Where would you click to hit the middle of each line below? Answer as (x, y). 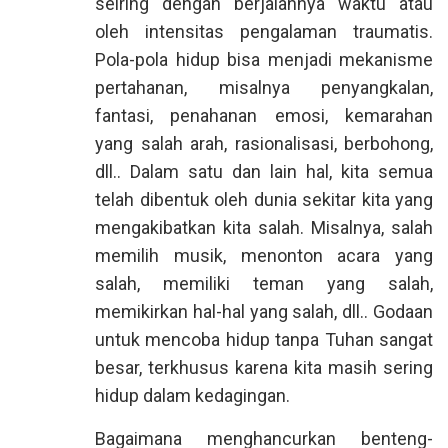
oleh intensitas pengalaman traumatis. (264, 31)
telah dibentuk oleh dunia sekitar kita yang (264, 199)
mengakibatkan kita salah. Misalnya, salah (264, 227)
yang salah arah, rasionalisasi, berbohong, (264, 143)
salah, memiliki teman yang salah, (264, 283)
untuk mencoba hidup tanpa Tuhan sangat (264, 339)
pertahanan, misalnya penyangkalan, (264, 87)
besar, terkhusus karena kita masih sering (264, 367)
